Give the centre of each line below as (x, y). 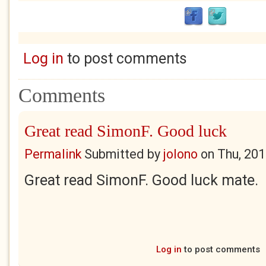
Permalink (53, 154)
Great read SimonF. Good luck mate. (141, 180)
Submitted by (122, 154)
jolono (180, 154)
